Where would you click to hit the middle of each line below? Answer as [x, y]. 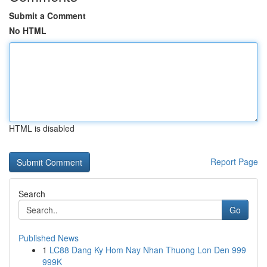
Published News [49, 238]
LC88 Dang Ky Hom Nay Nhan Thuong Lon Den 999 [148, 250]
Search [32, 194]
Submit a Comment [47, 15]
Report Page [234, 162]
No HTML [28, 30]
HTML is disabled [42, 128]
